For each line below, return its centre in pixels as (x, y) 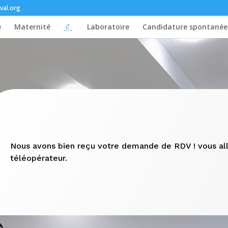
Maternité (33, 27)
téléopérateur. (38, 158)
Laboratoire (108, 27)
